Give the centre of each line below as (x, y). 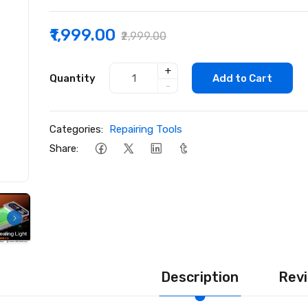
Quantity (73, 78)
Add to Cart (243, 78)
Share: (64, 148)
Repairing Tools (146, 129)
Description (200, 277)
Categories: (77, 129)
